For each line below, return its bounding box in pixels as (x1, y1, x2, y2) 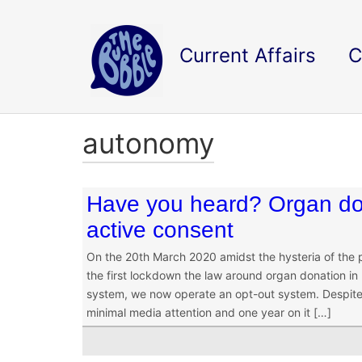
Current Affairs (179, 44, 316, 67)
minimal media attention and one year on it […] (86, 305, 331, 319)
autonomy (82, 126, 214, 160)
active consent (86, 217, 234, 242)
